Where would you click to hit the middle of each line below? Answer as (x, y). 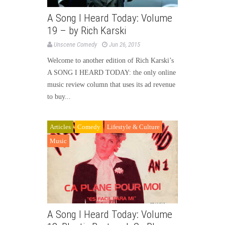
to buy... (59, 96)
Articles (60, 127)
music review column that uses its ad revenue (111, 84)
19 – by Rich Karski (87, 30)
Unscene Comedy (75, 44)
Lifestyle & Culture (133, 127)
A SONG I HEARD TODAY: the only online (111, 72)
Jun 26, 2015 (125, 44)
